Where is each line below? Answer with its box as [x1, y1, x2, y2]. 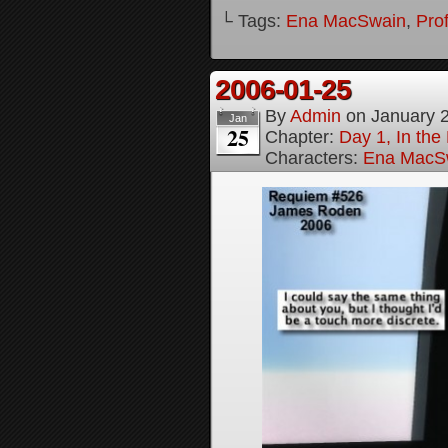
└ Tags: [220, 10, 286, 31]
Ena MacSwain [286, 10, 406, 31]
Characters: [265, 147, 363, 168]
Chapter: [265, 126, 339, 147]
